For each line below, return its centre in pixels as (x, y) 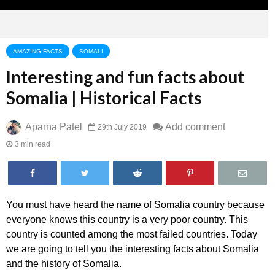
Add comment (195, 127)
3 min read (33, 144)
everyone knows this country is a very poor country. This (127, 219)
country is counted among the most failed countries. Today (132, 234)
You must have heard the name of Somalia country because (135, 205)
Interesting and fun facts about (125, 77)
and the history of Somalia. (64, 264)
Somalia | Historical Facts (104, 98)
